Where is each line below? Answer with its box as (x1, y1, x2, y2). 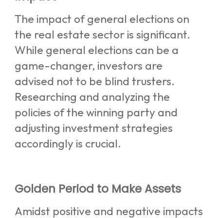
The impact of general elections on (15, 12, 189, 26)
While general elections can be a (15, 43, 179, 57)
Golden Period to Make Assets (15, 181, 181, 197)
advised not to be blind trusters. (15, 74, 175, 89)
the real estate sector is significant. (15, 27, 190, 42)
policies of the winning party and (15, 105, 178, 120)
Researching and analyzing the (15, 90, 170, 104)
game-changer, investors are (15, 58, 163, 73)
